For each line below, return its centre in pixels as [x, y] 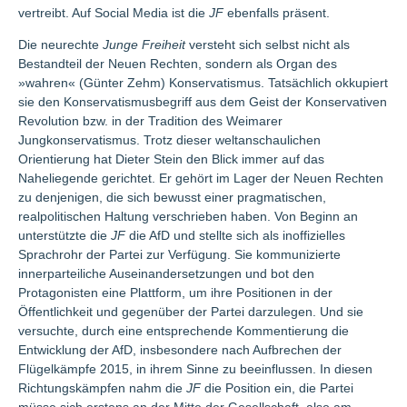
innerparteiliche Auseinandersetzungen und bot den [166, 273]
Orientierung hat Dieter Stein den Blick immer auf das [171, 159]
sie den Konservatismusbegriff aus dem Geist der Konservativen [203, 102]
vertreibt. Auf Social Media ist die [114, 13]
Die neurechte [60, 45]
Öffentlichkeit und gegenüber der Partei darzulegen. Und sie [191, 312]
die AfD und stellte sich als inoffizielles [235, 235]
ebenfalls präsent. [277, 13]
